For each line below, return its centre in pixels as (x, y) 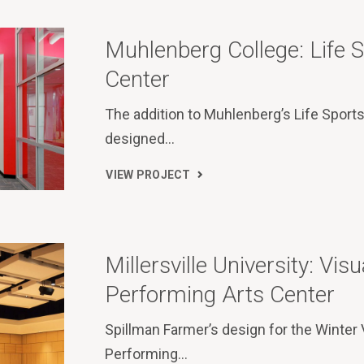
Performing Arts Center (220, 295)
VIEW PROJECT (148, 174)
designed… (140, 139)
